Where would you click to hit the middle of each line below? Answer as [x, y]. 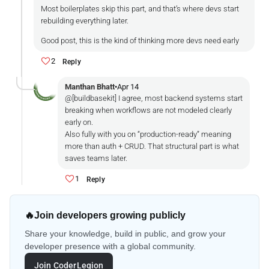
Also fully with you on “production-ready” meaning [148, 134]
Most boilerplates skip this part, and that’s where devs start [140, 8]
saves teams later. [96, 158]
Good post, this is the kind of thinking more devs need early [140, 40]
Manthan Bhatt [90, 86]
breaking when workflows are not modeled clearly [148, 110]
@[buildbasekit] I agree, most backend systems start [154, 98]
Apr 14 [128, 86]
